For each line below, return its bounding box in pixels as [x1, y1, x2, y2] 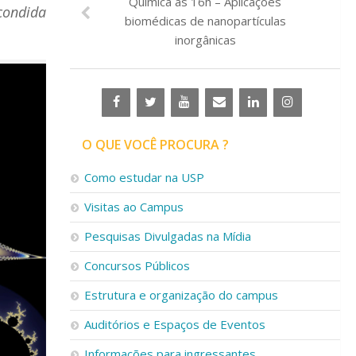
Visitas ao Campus [84, 199, 184, 215]
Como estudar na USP [84, 169, 204, 185]
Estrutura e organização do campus [84, 287, 278, 303]
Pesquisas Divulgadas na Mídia [84, 228, 251, 244]
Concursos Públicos [84, 257, 190, 273]
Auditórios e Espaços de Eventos [84, 316, 265, 332]
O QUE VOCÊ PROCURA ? [82, 136, 229, 153]
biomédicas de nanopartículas [124, 13, 286, 29]
